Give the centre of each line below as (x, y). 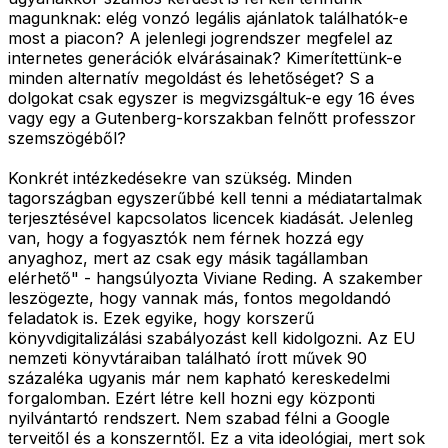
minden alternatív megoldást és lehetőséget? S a (191, 77)
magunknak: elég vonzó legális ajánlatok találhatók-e (208, 17)
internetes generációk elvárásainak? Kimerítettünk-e (205, 57)
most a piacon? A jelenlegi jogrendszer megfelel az (200, 37)
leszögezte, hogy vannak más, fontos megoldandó (199, 297)
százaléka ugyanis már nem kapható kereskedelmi (199, 377)
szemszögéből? (67, 137)
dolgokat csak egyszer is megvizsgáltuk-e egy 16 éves (211, 97)
